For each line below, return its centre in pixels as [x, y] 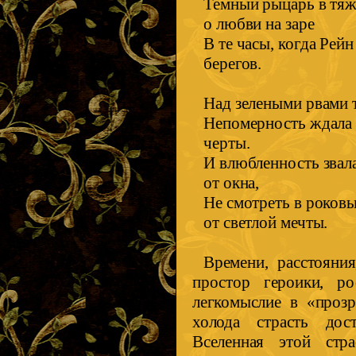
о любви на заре [259, 24]
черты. [227, 143]
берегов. [233, 64]
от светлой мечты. [266, 223]
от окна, [232, 183]
